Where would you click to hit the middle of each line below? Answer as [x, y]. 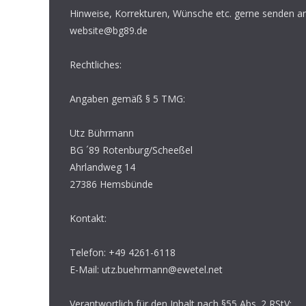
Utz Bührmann [102, 133]
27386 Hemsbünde [111, 184]
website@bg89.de [109, 30]
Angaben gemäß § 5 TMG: [127, 99]
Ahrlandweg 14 [102, 167]
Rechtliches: [96, 65]
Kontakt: [88, 218]
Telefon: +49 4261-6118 [123, 252]
